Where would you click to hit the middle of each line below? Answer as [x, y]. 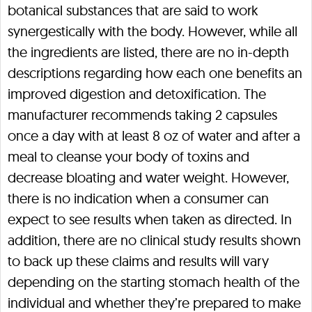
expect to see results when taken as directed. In [150, 219]
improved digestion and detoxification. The [137, 94]
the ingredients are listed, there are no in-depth [148, 52]
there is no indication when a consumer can [138, 198]
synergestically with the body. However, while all [153, 31]
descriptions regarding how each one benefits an [155, 73]
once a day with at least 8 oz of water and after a [154, 135]
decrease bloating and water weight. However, [148, 177]
